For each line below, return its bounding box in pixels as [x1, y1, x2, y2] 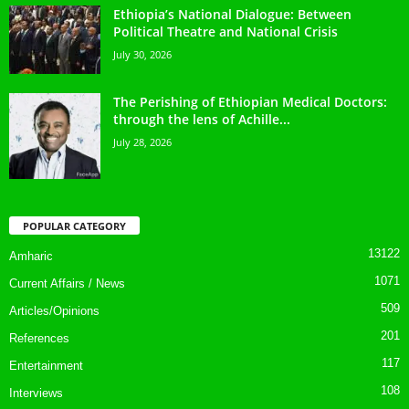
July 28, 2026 [113, 134, 172, 149]
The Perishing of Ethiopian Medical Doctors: [113, 92, 387, 110]
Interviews [9, 386, 63, 401]
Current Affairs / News [9, 277, 125, 291]
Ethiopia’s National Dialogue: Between [113, 5, 351, 23]
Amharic [9, 249, 53, 264]
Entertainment [9, 359, 83, 373]
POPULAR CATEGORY [23, 219, 126, 234]
